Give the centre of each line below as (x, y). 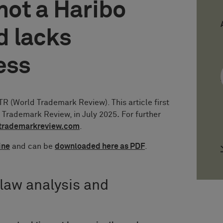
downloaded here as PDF (100, 146)
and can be (32, 146)
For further (140, 114)
